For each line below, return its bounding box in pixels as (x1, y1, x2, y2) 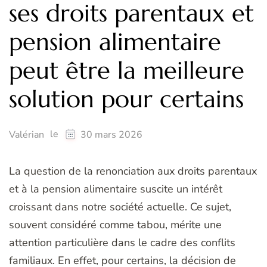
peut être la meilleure (9, 55, 244, 86)
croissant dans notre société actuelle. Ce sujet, (9, 200, 231, 215)
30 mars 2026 (80, 128, 142, 142)
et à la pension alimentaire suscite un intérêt (9, 182, 222, 197)
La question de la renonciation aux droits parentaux (9, 164, 257, 179)
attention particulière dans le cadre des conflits (9, 235, 235, 250)
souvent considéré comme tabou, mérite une (9, 218, 222, 232)
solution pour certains (9, 84, 244, 114)
